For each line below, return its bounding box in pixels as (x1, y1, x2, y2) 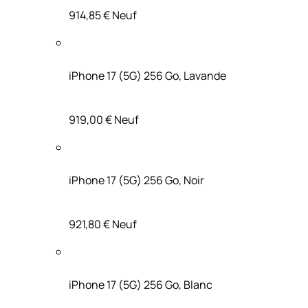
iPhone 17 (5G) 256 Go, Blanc (69, 276, 212, 292)
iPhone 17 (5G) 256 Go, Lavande (69, 67, 226, 83)
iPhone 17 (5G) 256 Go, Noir (69, 172, 204, 188)
